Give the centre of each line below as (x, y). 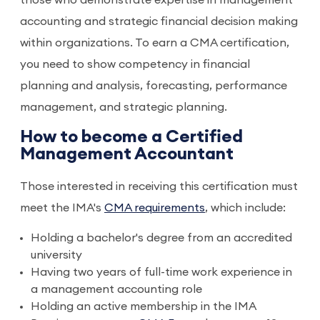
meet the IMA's (62, 208)
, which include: (247, 208)
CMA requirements (155, 208)
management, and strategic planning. (125, 107)
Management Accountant (127, 154)
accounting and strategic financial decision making (159, 21)
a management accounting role (116, 289)
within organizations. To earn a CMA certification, (155, 43)
